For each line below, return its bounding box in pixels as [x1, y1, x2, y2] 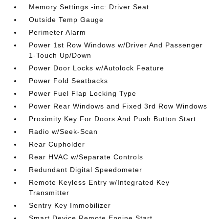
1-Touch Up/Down [29, 51, 92, 59]
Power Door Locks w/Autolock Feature [29, 64, 165, 72]
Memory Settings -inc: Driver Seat [29, 3, 150, 11]
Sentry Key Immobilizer [29, 201, 111, 209]
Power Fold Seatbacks [29, 77, 109, 85]
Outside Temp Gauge [29, 16, 104, 23]
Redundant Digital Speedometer [29, 166, 143, 174]
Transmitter [29, 189, 70, 197]
